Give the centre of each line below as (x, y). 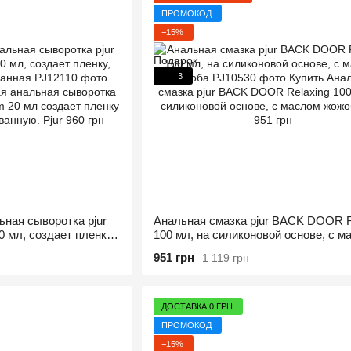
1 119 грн (225, 257)
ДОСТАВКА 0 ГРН (197, 306)
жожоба (174, 249)
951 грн (174, 257)
